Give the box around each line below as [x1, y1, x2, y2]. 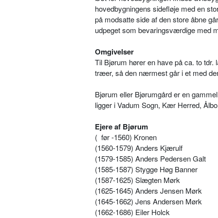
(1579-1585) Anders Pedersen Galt [95, 153, 206, 163]
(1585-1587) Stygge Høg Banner [95, 163, 198, 174]
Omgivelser [95, 46, 134, 57]
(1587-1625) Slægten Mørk [95, 174, 180, 185]
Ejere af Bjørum [95, 121, 148, 132]
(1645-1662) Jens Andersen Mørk [95, 196, 202, 206]
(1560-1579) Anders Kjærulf [95, 142, 182, 153]
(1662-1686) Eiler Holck [95, 206, 170, 217]
